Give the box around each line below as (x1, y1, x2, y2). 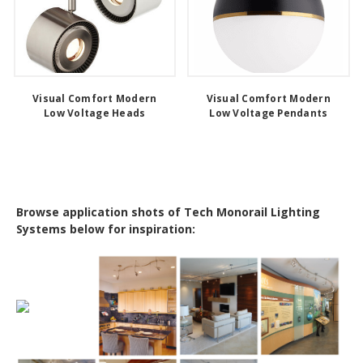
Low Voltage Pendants (209, 106, 328, 120)
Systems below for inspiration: (16, 221, 195, 237)
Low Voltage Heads (44, 106, 146, 120)
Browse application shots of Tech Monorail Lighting (16, 204, 320, 220)
